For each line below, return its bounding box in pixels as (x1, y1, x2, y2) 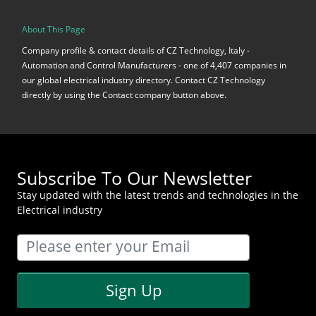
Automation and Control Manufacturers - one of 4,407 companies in (22, 59, 286, 72)
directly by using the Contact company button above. (22, 89, 226, 102)
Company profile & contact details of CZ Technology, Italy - (22, 44, 250, 57)
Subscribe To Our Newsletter (17, 166, 252, 190)
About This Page (22, 23, 85, 35)
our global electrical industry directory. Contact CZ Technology (22, 74, 265, 87)
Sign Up (105, 279, 162, 301)
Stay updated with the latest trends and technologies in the (17, 188, 298, 202)
